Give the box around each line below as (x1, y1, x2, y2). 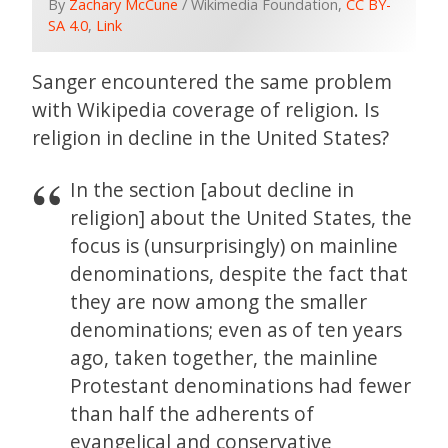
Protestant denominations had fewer (70, 372, 412, 400)
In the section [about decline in (70, 176, 355, 204)
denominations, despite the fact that (70, 260, 409, 288)
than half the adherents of (70, 400, 315, 428)
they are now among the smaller (70, 288, 368, 316)
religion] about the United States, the (70, 204, 413, 232)
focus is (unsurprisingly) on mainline (70, 232, 399, 260)
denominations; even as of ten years (70, 316, 403, 344)
